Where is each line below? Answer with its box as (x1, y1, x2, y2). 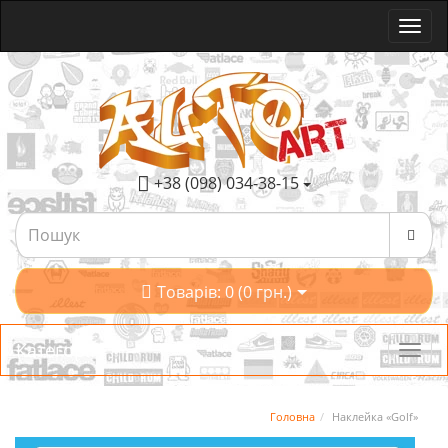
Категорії (16, 338, 95, 362)
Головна (270, 409, 315, 424)
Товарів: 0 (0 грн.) (157, 280, 292, 303)
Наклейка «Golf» (332, 409, 418, 424)
